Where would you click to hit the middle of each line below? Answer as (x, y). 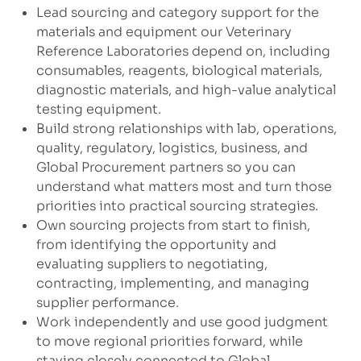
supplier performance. (107, 303)
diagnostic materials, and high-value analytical (186, 90)
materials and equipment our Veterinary (164, 32)
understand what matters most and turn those (184, 187)
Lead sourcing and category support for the (177, 13)
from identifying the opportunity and (156, 245)
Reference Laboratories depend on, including (183, 52)
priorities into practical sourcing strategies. (177, 206)
